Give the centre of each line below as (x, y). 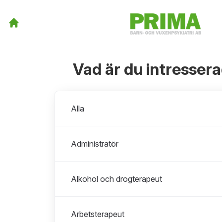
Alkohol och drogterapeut (116, 179)
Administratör (95, 144)
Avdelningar (76, 97)
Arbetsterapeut (98, 214)
